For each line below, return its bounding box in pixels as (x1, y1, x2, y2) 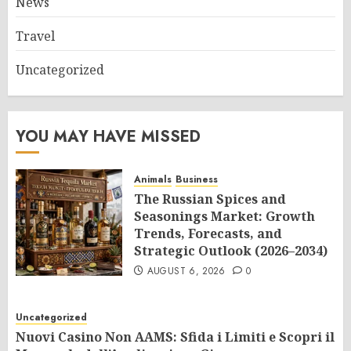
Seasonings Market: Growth (134, 208, 315, 226)
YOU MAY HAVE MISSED (16, 125, 201, 149)
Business (175, 172, 218, 187)
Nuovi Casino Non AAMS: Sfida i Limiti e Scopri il (16, 328, 335, 346)
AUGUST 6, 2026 (147, 264, 226, 279)
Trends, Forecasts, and (134, 225, 282, 243)
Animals (134, 172, 172, 187)
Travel (16, 27, 55, 45)
